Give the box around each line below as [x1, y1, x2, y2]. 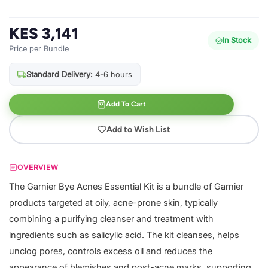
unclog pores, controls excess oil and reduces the [9, 246, 212, 257]
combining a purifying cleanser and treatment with [9, 214, 214, 225]
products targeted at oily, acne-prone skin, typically [9, 197, 218, 209]
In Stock [223, 35, 251, 45]
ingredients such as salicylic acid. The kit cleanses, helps [9, 230, 239, 241]
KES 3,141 [9, 25, 78, 43]
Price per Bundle [9, 44, 69, 54]
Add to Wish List [106, 124, 170, 135]
